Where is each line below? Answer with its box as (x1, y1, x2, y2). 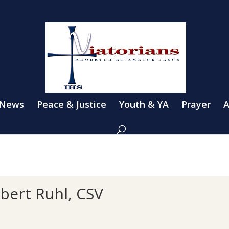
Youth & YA (119, 98, 169, 110)
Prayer (181, 98, 211, 110)
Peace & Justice (37, 98, 106, 110)
